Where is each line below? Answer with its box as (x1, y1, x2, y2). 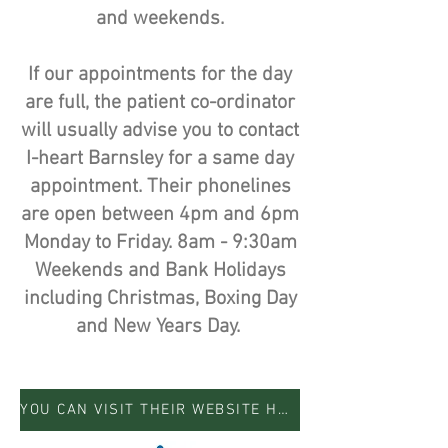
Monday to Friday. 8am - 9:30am (23, 231, 297, 255)
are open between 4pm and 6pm (21, 203, 299, 227)
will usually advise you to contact (21, 119, 299, 143)
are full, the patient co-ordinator (25, 91, 295, 115)
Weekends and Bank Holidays (34, 259, 286, 283)
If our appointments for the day (28, 63, 292, 87)
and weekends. (96, 7, 224, 31)
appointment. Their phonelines (29, 175, 291, 199)
